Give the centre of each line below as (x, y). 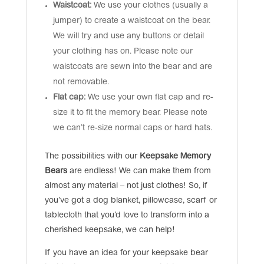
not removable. (81, 82)
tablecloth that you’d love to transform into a (127, 215)
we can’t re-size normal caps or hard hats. (132, 128)
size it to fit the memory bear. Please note (130, 113)
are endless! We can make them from (139, 171)
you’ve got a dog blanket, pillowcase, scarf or (131, 201)
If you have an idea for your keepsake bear (126, 253)
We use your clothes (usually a (151, 6)
